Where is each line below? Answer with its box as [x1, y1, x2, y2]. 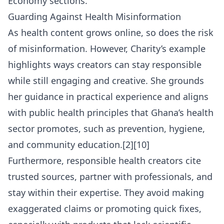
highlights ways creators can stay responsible [8, 58, 201, 71]
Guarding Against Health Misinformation [8, 10, 181, 23]
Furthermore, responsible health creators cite [8, 154, 201, 167]
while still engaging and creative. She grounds [8, 74, 204, 87]
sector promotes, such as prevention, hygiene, [8, 122, 205, 135]
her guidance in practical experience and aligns [8, 90, 208, 103]
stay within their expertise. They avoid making [8, 186, 204, 199]
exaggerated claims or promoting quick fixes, [8, 202, 201, 215]
